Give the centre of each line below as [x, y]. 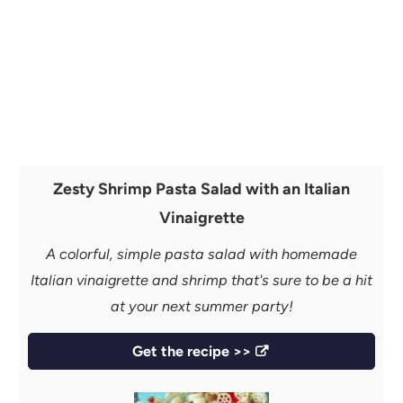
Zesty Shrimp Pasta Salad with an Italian [201, 188]
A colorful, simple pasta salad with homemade [201, 254]
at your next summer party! [201, 306]
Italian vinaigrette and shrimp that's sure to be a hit [201, 280]
